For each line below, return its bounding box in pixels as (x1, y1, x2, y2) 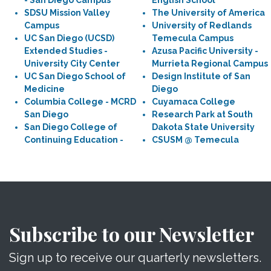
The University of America (152, 8, 265, 18)
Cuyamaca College (152, 97, 235, 106)
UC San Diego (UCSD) (24, 33, 114, 43)
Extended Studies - (24, 46, 108, 56)
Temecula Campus (152, 33, 233, 43)
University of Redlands (152, 21, 252, 30)
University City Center (24, 59, 120, 68)
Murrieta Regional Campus (152, 59, 268, 68)
